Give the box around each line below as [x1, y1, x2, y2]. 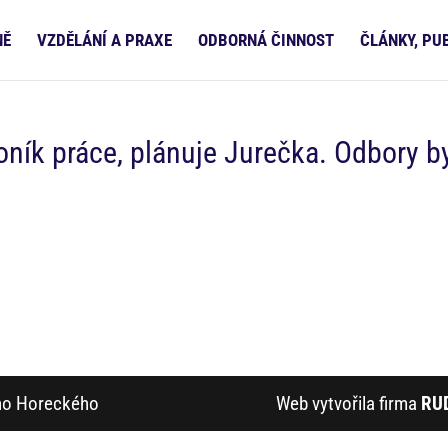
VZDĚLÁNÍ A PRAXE [37, 30, 172, 50]
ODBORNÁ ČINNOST [198, 30, 334, 50]
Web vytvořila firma [275, 392, 421, 415]
